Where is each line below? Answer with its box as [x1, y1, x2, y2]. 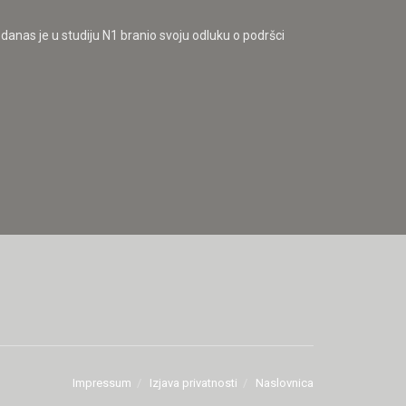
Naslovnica [256, 376, 314, 391]
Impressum [72, 376, 131, 391]
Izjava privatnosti [150, 376, 237, 391]
